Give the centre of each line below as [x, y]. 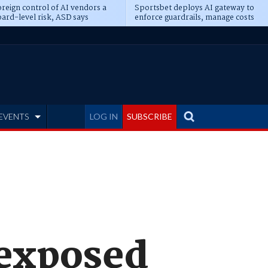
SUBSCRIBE [150, 116]
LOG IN [104, 116]
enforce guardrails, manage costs [194, 18]
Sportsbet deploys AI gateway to [194, 8]
